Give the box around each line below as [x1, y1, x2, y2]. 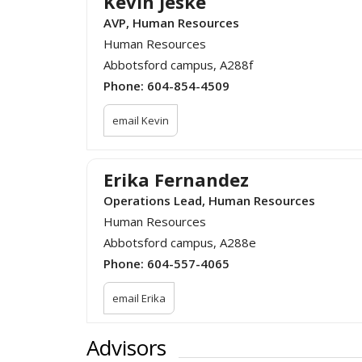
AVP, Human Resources [103, 15, 239, 32]
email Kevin [112, 113, 169, 128]
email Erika [112, 291, 166, 306]
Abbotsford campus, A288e [103, 234, 256, 251]
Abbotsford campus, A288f [103, 57, 253, 74]
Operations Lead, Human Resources [103, 192, 315, 209]
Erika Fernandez [103, 167, 249, 192]
